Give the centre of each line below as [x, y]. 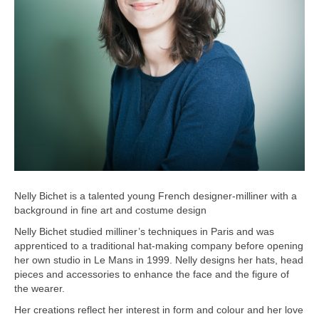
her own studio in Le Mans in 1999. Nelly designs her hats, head [159, 260]
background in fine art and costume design [110, 210]
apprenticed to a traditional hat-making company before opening [159, 246]
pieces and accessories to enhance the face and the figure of [152, 274]
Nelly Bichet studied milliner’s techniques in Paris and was [144, 231]
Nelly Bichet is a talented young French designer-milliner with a [156, 196]
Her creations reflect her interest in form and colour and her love [159, 310]
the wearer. [40, 288]
